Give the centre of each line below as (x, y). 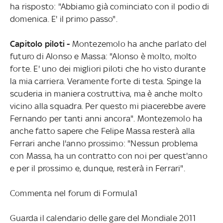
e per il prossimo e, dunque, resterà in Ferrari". (97, 168)
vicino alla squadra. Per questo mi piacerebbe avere (108, 106)
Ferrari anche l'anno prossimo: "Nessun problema (104, 143)
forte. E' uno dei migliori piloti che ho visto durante (108, 68)
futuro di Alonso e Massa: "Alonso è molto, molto (103, 56)
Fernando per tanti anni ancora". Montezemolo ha (106, 118)
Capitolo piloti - (41, 44)
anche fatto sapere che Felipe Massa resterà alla (102, 131)
